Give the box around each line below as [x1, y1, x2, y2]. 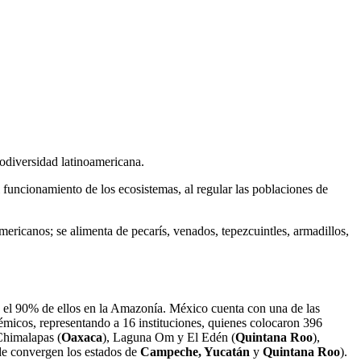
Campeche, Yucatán [140, 344, 250, 359]
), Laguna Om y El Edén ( [102, 330, 235, 344]
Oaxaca [61, 330, 102, 344]
